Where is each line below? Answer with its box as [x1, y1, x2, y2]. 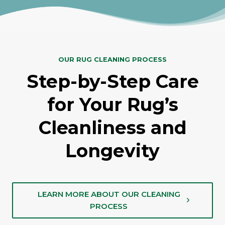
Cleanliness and [38, 116, 187, 139]
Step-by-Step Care [26, 70, 199, 92]
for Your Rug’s [47, 93, 178, 116]
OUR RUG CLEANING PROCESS [58, 55, 167, 63]
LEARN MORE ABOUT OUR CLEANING [37, 189, 180, 199]
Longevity [65, 139, 160, 162]
